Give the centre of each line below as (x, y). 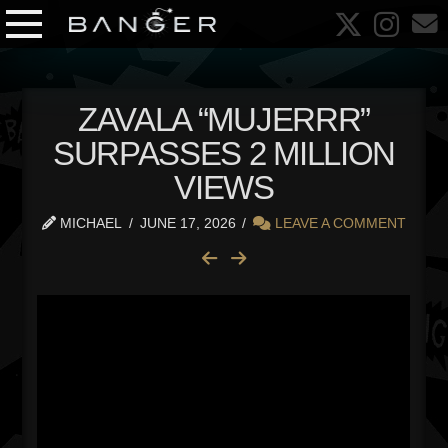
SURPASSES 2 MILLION (224, 153)
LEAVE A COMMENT (338, 223)
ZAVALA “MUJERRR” (224, 119)
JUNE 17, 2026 (187, 223)
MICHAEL (89, 223)
